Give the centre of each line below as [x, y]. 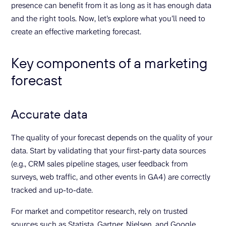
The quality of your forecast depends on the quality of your [112, 137]
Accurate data [49, 114]
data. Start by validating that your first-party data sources [108, 151]
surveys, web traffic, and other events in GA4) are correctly [111, 177]
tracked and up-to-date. [52, 190]
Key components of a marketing [109, 63]
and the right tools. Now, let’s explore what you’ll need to [108, 18]
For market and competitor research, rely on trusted [99, 211]
